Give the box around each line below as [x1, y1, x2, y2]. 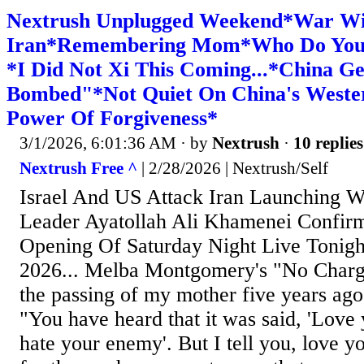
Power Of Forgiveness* [6, 106, 218, 130]
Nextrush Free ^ [19, 158, 137, 179]
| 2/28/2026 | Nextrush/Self [137, 158, 328, 179]
